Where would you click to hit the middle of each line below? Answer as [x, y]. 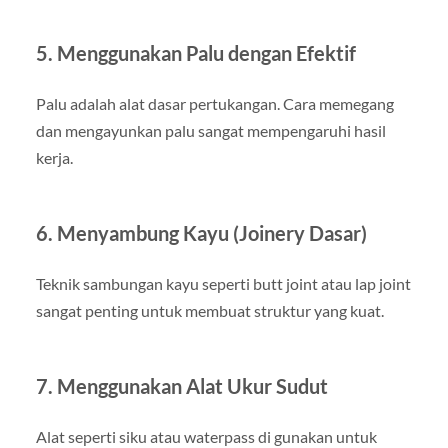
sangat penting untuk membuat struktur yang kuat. [209, 310]
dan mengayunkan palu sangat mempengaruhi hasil [210, 130]
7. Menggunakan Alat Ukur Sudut [181, 385]
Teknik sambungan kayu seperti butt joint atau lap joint [223, 283]
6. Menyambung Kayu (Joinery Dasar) [201, 232]
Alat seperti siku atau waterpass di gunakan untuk [206, 436]
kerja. [54, 157]
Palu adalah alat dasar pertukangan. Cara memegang [214, 103]
